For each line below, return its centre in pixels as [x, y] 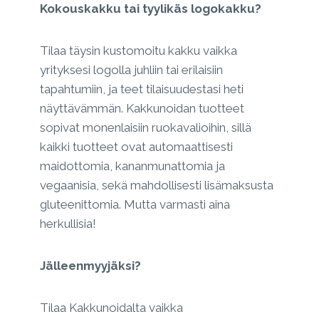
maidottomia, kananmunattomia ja [132, 166]
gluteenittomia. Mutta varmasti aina [135, 205]
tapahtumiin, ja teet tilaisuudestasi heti [142, 89]
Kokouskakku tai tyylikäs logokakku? [151, 9]
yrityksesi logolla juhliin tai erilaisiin [131, 70]
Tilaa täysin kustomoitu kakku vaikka [138, 51]
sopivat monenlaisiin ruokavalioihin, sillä [146, 128]
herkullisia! [68, 224]
